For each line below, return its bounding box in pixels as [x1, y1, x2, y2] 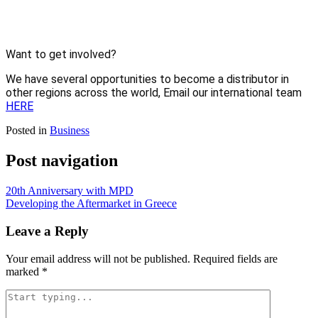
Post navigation [6, 151, 118, 170]
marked [6, 265, 42, 278]
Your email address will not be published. [6, 252, 190, 265]
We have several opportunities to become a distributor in [6, 72, 289, 87]
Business [50, 124, 89, 137]
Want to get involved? [6, 48, 116, 62]
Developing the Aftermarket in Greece [6, 197, 177, 210]
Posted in [6, 124, 50, 137]
